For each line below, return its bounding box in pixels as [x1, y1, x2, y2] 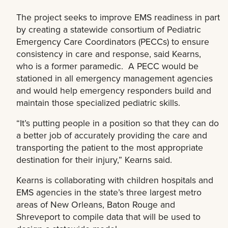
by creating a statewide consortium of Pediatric [16, 23, 201, 36]
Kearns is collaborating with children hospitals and [16, 174, 213, 187]
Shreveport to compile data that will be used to [16, 210, 201, 223]
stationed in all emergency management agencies [16, 72, 213, 85]
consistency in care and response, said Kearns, [16, 47, 201, 61]
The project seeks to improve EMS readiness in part [16, 11, 220, 24]
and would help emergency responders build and [16, 84, 211, 97]
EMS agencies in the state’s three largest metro [16, 186, 202, 199]
